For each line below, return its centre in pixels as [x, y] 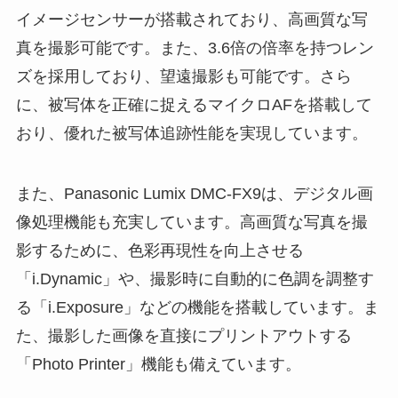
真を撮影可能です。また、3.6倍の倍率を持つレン [195, 48]
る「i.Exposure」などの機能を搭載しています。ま [197, 307]
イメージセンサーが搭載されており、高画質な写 [191, 19]
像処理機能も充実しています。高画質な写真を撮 [191, 222]
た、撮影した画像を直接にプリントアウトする [183, 335]
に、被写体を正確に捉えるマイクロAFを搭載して [194, 104]
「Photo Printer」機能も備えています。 [158, 364]
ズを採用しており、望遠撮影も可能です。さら [183, 76]
